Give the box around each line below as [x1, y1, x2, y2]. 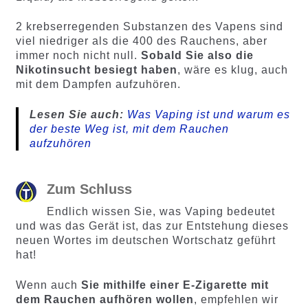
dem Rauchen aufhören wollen [15, 293, 194, 305]
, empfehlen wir [193, 293, 278, 305]
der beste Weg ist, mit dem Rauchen [29, 123, 229, 135]
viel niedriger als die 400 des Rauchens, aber [15, 35, 267, 47]
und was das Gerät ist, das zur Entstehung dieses [15, 219, 289, 232]
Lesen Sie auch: [29, 109, 127, 121]
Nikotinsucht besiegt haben [15, 64, 177, 76]
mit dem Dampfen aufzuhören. [15, 78, 181, 91]
